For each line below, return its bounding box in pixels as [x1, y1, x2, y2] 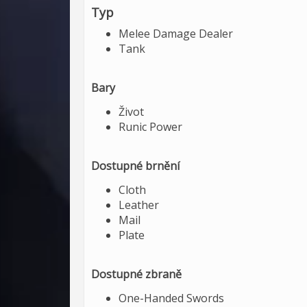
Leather [119, 197, 159, 212]
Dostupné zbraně [91, 267, 182, 282]
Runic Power [119, 119, 182, 134]
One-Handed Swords [119, 291, 224, 306]
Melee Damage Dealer [119, 26, 233, 41]
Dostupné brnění [91, 158, 180, 173]
